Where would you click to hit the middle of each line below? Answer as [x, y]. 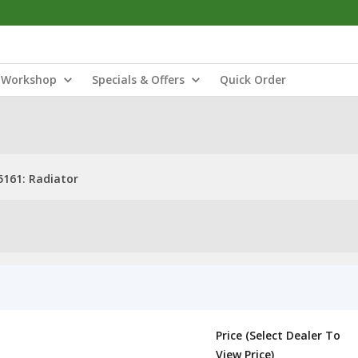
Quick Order [253, 80]
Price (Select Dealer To [278, 335]
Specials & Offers [138, 80]
